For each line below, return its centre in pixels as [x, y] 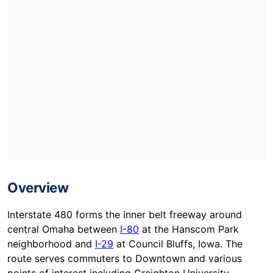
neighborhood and [51, 244]
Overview [38, 188]
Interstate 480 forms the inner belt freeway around [125, 215]
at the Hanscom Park [189, 229]
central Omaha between [64, 229]
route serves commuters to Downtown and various [125, 259]
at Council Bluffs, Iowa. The [178, 244]
